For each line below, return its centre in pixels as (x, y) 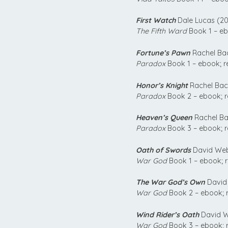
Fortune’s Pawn (163, 53)
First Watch (156, 21)
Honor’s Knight (162, 85)
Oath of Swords (163, 150)
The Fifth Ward (161, 31)
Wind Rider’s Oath (167, 215)
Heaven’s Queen (164, 118)
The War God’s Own (170, 182)
